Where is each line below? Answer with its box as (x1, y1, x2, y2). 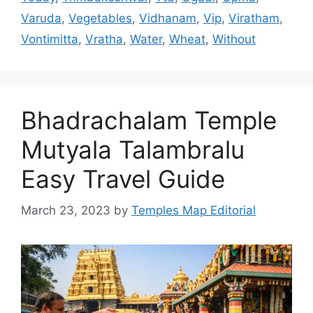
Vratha (85, 32, 123, 47)
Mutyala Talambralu (21, 135, 245, 165)
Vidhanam (139, 11, 196, 26)
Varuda (21, 11, 61, 26)
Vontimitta (21, 32, 78, 47)
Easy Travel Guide (21, 164, 225, 194)
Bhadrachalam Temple (21, 105, 277, 136)
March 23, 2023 (21, 203, 110, 217)
